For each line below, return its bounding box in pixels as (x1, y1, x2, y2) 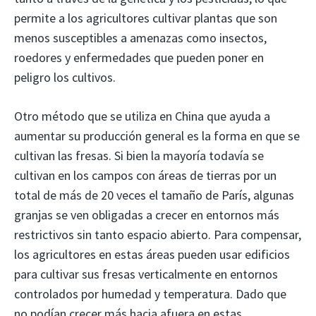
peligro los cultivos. (14, 68, 116, 85)
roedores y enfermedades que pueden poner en (14, 49, 264, 66)
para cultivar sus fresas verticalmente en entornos (14, 265, 278, 282)
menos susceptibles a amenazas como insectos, (14, 29, 267, 46)
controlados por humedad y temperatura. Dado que (14, 285, 286, 302)
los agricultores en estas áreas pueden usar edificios (14, 245, 290, 262)
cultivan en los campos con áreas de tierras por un (14, 166, 276, 183)
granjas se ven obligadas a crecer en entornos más (14, 206, 279, 223)
